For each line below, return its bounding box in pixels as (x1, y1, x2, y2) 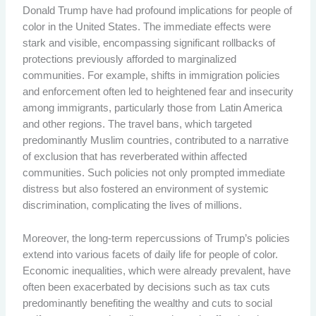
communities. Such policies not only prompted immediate (22, 167, 285, 179)
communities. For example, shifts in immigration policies (22, 70, 280, 82)
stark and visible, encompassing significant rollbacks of (22, 37, 275, 49)
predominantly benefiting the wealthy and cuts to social (22, 297, 272, 309)
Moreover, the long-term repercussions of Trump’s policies (22, 232, 290, 244)
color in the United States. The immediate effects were (22, 21, 271, 33)
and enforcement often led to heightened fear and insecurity (22, 86, 293, 98)
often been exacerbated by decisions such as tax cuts (22, 281, 270, 293)
